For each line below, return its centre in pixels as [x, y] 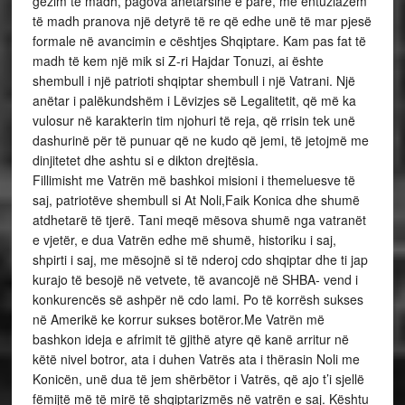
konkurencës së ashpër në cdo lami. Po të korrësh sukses [198, 299]
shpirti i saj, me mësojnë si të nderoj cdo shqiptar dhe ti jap [200, 259]
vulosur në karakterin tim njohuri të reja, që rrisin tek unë [193, 120]
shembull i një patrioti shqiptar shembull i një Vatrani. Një [193, 80]
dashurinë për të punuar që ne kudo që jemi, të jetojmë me [200, 140]
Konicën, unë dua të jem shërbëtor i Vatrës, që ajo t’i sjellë [198, 379]
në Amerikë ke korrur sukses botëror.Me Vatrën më [178, 319]
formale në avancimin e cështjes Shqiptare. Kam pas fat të [199, 41]
